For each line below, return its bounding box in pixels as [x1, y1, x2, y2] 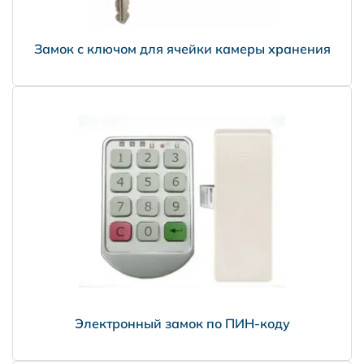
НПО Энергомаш [28, 340, 170, 361]
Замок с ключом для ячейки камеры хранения [33, 41, 331, 58]
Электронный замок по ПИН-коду [74, 315, 290, 332]
